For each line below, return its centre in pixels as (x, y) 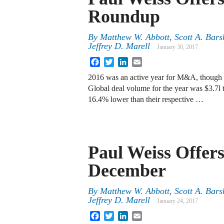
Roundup (124, 16)
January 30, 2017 (177, 47)
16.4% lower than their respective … (146, 99)
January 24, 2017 (177, 201)
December (127, 170)
